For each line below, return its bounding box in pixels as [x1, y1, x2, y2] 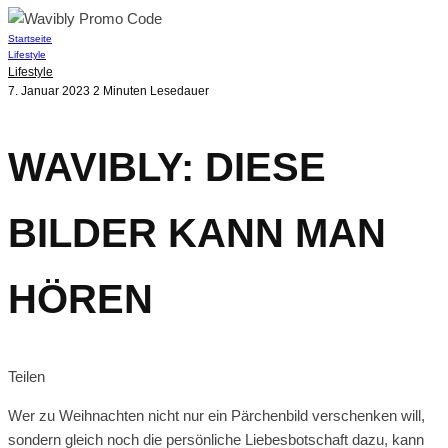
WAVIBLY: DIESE [8, 145, 326, 190]
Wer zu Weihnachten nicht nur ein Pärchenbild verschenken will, [8, 407, 425, 425]
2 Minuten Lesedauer [90, 84, 209, 98]
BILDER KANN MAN [8, 211, 386, 256]
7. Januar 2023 [8, 84, 90, 98]
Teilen [8, 368, 45, 386]
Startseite [8, 33, 52, 44]
